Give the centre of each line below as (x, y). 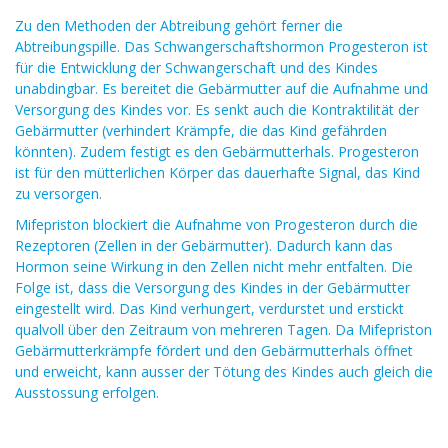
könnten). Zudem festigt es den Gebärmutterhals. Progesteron (217, 151)
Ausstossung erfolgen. (87, 392)
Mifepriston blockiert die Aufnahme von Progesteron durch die (216, 224)
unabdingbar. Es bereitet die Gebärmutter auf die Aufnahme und (221, 88)
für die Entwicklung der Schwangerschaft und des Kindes (196, 67)
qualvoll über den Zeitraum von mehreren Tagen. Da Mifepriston (223, 329)
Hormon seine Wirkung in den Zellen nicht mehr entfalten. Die (214, 266)
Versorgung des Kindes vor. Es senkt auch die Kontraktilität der (217, 109)
